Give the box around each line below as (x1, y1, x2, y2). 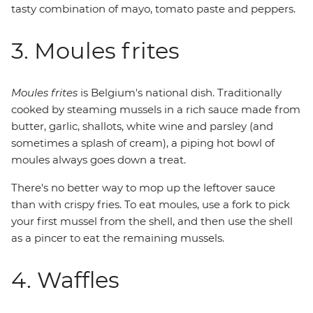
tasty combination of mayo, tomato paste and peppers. (11, 2, 296, 15)
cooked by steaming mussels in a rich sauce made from (11, 103, 300, 116)
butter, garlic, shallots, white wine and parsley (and (11, 119, 273, 133)
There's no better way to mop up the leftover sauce (11, 181, 275, 194)
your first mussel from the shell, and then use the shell (11, 214, 293, 228)
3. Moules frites (11, 37, 180, 64)
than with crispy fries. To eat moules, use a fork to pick (11, 198, 290, 211)
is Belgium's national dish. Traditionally (78, 86, 282, 99)
